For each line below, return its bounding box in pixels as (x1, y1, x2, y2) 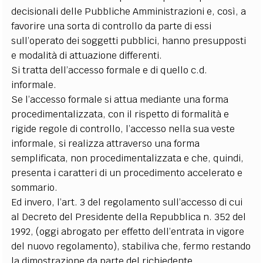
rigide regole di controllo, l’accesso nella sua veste (11, 123, 235, 135)
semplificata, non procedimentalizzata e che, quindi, (11, 152, 244, 164)
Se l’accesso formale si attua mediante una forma (11, 93, 229, 106)
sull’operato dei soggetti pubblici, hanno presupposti (11, 35, 247, 47)
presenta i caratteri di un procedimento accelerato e (11, 167, 243, 179)
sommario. (11, 181, 58, 194)
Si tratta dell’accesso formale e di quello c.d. (11, 64, 208, 76)
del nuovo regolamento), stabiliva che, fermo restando (11, 240, 251, 252)
